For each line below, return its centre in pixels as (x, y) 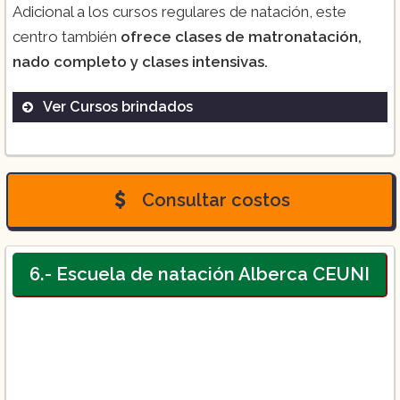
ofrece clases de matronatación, (239, 37)
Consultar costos (213, 200)
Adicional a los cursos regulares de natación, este (179, 12)
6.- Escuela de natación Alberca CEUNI (199, 275)
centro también (65, 37)
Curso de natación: (132, 142)
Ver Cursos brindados (118, 107)
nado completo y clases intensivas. (140, 62)
